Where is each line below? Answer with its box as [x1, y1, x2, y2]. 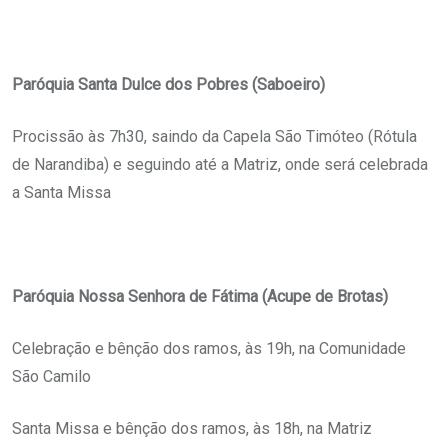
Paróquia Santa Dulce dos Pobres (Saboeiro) [12, 75, 325, 95]
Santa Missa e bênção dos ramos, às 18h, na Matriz [12, 419, 372, 439]
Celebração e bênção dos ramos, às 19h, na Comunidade [12, 339, 406, 359]
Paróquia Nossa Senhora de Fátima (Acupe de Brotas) [12, 287, 388, 307]
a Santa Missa [12, 183, 111, 203]
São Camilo [12, 367, 91, 387]
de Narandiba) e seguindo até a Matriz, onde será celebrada [12, 155, 428, 175]
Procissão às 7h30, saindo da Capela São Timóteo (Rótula [12, 127, 417, 147]
